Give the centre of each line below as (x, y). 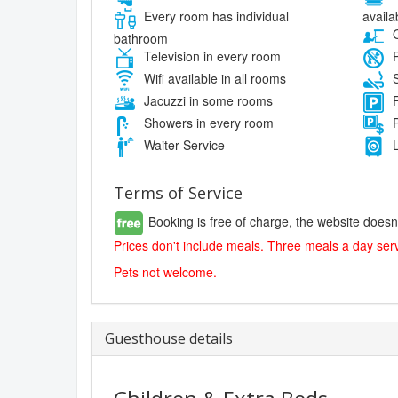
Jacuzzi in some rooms (207, 100)
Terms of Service (178, 192)
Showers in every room (207, 122)
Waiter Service (183, 144)
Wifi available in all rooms (213, 78)
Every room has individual (215, 16)
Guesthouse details (169, 338)
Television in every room (211, 56)
